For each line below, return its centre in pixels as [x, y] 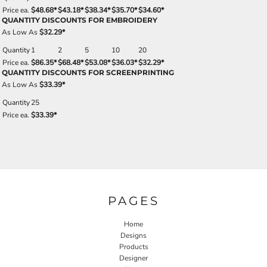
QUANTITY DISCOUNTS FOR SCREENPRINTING [88, 72]
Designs [133, 235]
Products [133, 246]
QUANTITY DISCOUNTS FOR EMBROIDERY [80, 20]
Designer [133, 258]
